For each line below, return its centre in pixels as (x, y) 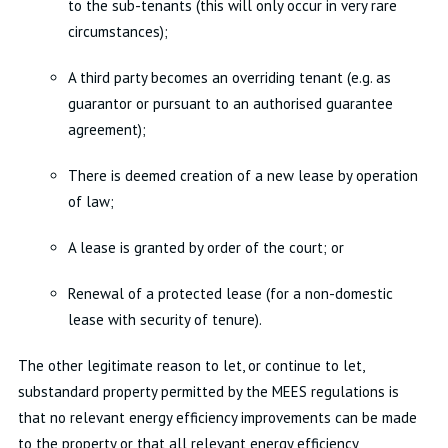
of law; (90, 201)
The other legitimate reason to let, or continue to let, (190, 365)
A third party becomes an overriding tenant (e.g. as (229, 77)
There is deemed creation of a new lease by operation (242, 175)
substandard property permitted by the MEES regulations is (208, 391)
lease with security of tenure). (164, 319)
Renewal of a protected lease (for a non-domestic (230, 293)
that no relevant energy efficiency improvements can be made (217, 417)
